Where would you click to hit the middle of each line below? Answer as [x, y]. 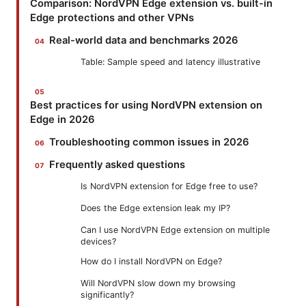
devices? [98, 242]
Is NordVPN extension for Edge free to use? [169, 186]
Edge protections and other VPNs [112, 18]
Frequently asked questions [117, 165]
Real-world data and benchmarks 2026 [144, 41]
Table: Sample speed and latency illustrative [170, 62]
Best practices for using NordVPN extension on [146, 106]
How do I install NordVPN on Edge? [151, 262]
